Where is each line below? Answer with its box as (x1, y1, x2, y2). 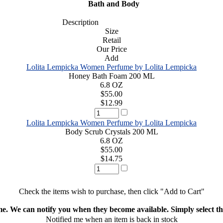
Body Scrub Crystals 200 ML (65, 127, 158, 136)
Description (56, 17, 99, 26)
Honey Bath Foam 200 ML (68, 71, 155, 80)
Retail (102, 35, 121, 44)
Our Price (96, 44, 127, 53)
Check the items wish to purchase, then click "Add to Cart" (18, 187, 205, 196)
